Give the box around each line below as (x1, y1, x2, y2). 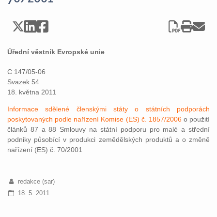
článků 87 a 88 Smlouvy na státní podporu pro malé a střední (7, 125, 210, 133)
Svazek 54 (7, 78, 39, 86)
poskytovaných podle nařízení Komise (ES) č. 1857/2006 (7, 115, 184, 123)
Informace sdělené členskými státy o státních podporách (7, 105, 210, 113)
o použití (183, 115, 210, 123)
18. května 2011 (7, 88, 56, 96)
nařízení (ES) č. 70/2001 (7, 146, 82, 154)
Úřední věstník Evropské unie (7, 48, 105, 56)
